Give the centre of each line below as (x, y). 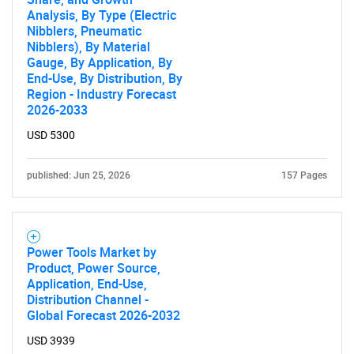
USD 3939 (51, 341)
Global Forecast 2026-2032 (104, 315)
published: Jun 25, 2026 (79, 175)
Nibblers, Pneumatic (84, 31)
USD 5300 (51, 135)
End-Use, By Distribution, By (105, 78)
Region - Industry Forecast (102, 94)
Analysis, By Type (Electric (102, 15)
